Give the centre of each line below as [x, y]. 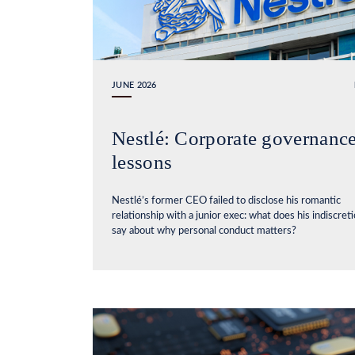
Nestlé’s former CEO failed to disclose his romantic [226, 200]
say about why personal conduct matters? [204, 231]
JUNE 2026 [134, 85]
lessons [142, 162]
